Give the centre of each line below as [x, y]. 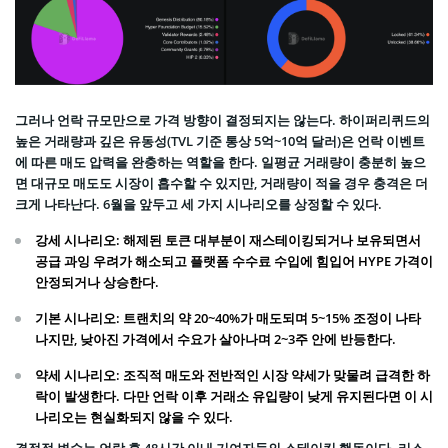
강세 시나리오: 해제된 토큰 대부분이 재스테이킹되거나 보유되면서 [228, 240]
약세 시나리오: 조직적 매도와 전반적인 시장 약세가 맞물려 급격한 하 [232, 375]
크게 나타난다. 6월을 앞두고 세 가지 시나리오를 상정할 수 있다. [198, 204]
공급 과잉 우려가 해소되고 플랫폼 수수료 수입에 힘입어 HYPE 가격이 [234, 261]
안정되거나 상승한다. [97, 282]
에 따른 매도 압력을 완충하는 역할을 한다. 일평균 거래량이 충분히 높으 [220, 162]
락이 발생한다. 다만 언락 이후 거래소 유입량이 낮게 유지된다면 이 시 [234, 396]
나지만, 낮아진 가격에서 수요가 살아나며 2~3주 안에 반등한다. [215, 339]
